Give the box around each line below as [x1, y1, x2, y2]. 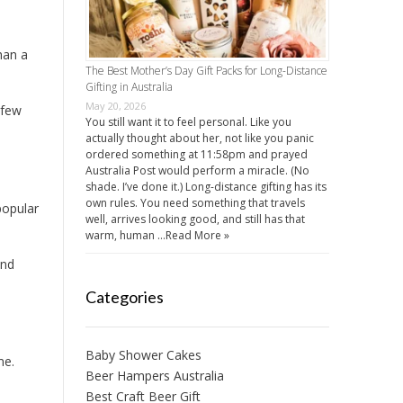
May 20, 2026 [85, 98, 146, 112]
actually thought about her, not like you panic [85, 130, 314, 146]
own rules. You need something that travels [85, 194, 305, 210]
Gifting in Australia [85, 78, 173, 94]
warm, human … [85, 227, 166, 243]
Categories [85, 286, 164, 307]
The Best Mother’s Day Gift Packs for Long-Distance [85, 62, 327, 78]
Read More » [165, 227, 229, 243]
